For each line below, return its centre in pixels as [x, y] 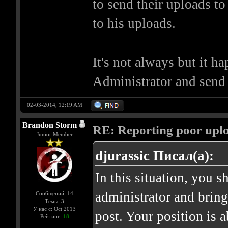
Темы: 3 [55, 201]
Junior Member [54, 135]
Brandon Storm [50, 125]
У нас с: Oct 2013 [55, 209]
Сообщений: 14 [55, 194]
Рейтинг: [51, 217]
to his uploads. [134, 24]
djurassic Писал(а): [155, 156]
